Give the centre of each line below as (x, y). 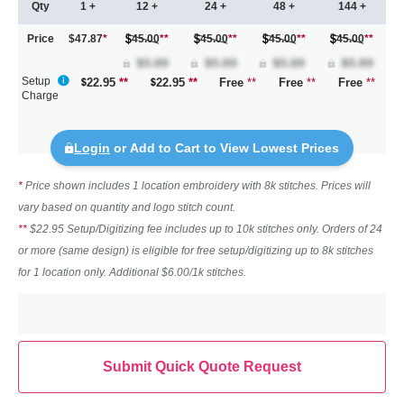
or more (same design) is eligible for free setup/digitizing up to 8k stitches (196, 250)
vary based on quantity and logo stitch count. (127, 207)
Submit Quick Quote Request (202, 366)
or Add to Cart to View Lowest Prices (225, 147)
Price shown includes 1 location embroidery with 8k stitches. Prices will (198, 185)
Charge (40, 95)
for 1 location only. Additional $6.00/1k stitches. (132, 272)
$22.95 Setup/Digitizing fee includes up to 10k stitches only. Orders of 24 (206, 229)
